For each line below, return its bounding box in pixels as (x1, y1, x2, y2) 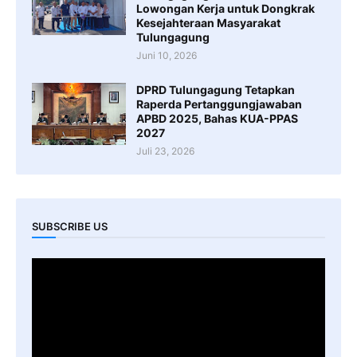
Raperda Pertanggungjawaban (136, 97, 302, 112)
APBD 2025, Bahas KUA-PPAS (136, 112, 298, 126)
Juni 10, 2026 (136, 49, 197, 62)
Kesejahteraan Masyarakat (136, 16, 280, 30)
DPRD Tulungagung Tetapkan (136, 83, 295, 97)
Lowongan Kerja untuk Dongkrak (136, 2, 315, 16)
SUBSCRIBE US (32, 219, 108, 233)
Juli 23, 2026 (136, 145, 194, 158)
